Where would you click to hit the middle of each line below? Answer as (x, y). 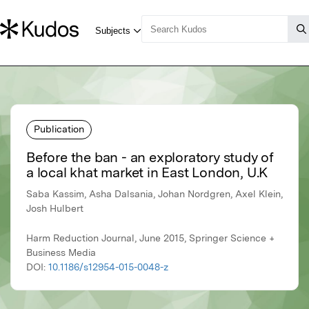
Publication (59, 129)
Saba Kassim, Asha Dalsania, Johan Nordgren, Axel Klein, (154, 194)
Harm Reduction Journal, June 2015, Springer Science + (150, 238)
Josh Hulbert (55, 209)
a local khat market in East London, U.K (147, 173)
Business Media (61, 253)
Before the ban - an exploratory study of (150, 158)
